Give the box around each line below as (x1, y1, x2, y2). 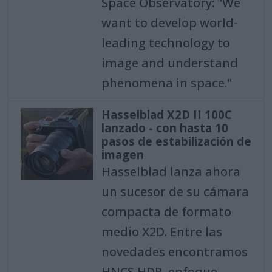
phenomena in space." (101, 74, 232, 91)
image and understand (101, 54, 238, 71)
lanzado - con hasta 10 (101, 120, 228, 136)
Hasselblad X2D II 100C (101, 106, 232, 123)
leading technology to (101, 34, 230, 51)
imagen (101, 146, 144, 163)
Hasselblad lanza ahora (101, 163, 240, 180)
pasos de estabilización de (101, 133, 251, 149)
